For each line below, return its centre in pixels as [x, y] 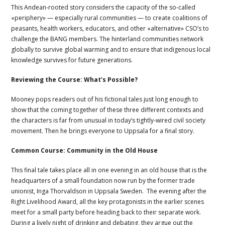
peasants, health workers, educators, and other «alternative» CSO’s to [110, 28]
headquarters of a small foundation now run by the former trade [103, 180]
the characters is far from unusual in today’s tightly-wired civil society [108, 120]
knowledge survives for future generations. [72, 60]
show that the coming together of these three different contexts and [107, 109]
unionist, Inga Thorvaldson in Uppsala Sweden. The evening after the [109, 191]
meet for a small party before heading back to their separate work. [106, 212]
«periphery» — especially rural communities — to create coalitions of [109, 18]
